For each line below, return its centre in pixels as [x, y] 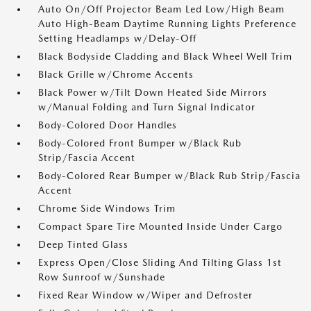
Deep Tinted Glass [83, 244]
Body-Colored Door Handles [108, 125]
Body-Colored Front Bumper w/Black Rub [140, 143]
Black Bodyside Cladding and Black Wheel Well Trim [165, 56]
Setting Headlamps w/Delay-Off [117, 38]
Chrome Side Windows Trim [107, 208]
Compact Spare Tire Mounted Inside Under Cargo [160, 226]
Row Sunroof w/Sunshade [102, 277]
